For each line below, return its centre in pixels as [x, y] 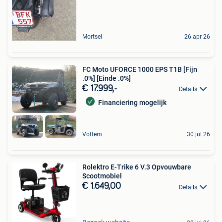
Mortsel [92, 36]
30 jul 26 [198, 135]
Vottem [92, 135]
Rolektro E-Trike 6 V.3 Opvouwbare [137, 167]
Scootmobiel [102, 176]
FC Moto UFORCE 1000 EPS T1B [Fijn [140, 69]
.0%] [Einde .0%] [107, 78]
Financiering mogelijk [132, 102]
